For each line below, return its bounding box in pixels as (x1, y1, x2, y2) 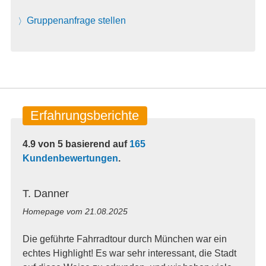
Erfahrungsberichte (30, 108, 140, 123)
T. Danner (22, 187, 69, 199)
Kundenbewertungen (22, 153, 118, 164)
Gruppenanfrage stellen (27, 15, 126, 26)
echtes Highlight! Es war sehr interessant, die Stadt (22, 248, 236, 258)
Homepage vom (22, 206, 85, 216)
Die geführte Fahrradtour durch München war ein (22, 233, 227, 244)
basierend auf (65, 139, 129, 150)
